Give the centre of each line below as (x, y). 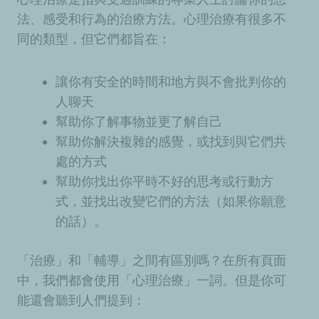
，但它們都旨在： (121, 39)
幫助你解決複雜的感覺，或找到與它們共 (171, 141)
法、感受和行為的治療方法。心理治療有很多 (145, 19)
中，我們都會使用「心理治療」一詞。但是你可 (152, 280)
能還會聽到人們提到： (83, 300)
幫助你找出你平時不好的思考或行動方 (164, 181)
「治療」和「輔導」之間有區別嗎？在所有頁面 (152, 260)
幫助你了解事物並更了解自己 (141, 121)
